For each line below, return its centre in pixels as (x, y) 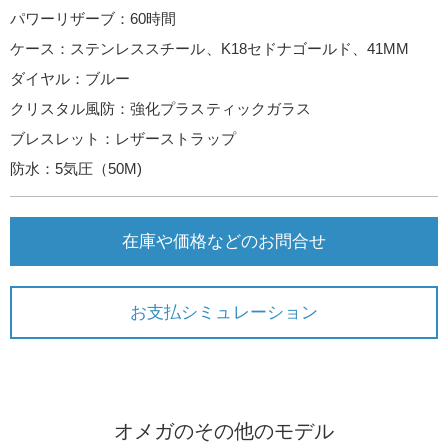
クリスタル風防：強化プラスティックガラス (160, 108)
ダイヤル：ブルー (70, 78)
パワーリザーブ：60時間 (93, 18)
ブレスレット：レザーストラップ (123, 138)
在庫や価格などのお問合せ (224, 241)
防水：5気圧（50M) (76, 168)
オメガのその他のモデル (224, 431)
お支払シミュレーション (224, 312)
